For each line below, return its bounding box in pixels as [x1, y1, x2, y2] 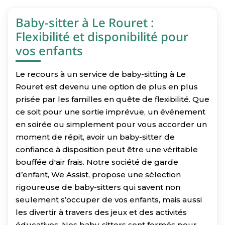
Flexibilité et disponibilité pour [16, 28, 188, 45]
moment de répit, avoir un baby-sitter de [16, 132, 175, 142]
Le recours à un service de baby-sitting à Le [16, 69, 186, 79]
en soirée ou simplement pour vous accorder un [16, 119, 207, 129]
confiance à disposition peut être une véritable [16, 144, 198, 154]
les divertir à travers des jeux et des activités [16, 207, 187, 217]
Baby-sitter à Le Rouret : [16, 14, 154, 31]
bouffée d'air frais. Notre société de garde [16, 157, 178, 167]
